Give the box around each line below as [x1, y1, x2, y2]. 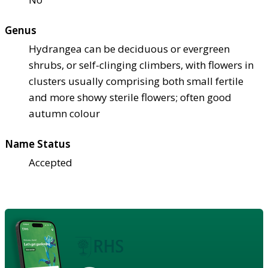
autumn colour [29, 106, 100, 120]
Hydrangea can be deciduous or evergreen [29, 41, 230, 56]
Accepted [29, 155, 72, 169]
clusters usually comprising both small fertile [29, 74, 243, 88]
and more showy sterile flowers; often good [29, 90, 232, 104]
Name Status [5, 136, 71, 151]
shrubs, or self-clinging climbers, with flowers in [29, 57, 254, 72]
